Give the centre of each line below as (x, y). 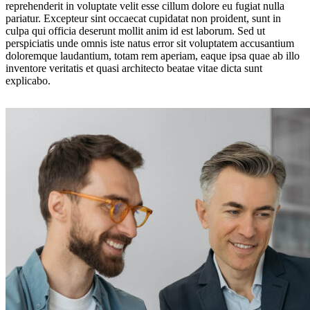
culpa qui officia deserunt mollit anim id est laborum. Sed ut (135, 30)
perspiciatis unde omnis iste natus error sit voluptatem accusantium (150, 43)
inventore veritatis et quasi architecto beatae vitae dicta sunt (134, 68)
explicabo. (28, 80)
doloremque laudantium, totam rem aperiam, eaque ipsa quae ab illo (153, 55)
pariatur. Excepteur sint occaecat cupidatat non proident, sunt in (143, 18)
